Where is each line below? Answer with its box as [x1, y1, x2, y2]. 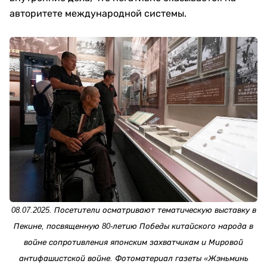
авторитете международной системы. [10, 8, 187, 19]
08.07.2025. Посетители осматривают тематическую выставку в [11, 206, 256, 215]
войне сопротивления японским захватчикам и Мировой [24, 238, 243, 247]
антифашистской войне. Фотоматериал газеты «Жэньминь [18, 254, 249, 263]
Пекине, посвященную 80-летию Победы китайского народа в [14, 222, 253, 231]
